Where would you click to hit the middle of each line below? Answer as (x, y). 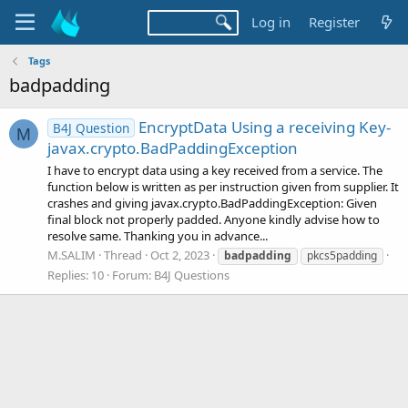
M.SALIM (71, 255)
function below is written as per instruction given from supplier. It (223, 186)
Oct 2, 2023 (180, 255)
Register (334, 22)
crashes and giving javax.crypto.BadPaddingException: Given (212, 203)
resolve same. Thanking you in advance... (158, 235)
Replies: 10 (76, 275)
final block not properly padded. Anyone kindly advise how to (214, 219)
